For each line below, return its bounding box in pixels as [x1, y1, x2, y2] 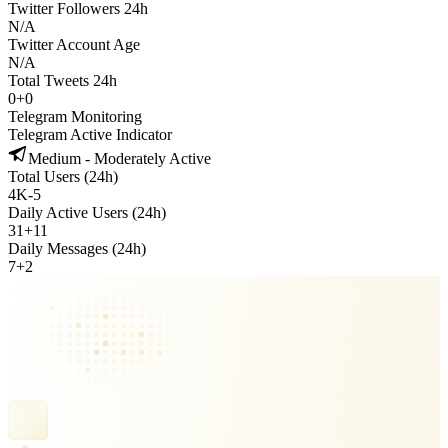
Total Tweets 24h [8, 72, 117, 89]
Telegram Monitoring [8, 108, 142, 125]
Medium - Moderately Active [28, 150, 211, 167]
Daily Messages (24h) [8, 240, 146, 257]
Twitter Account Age [8, 36, 140, 53]
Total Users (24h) [8, 168, 118, 185]
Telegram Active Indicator [8, 126, 172, 143]
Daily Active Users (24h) [8, 204, 166, 221]
